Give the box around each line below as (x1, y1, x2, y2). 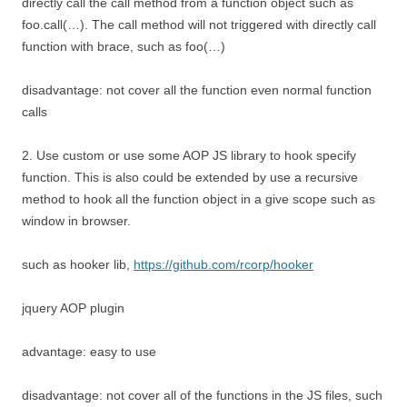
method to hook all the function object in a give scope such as (22, 192, 375, 206)
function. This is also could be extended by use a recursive (22, 170, 358, 184)
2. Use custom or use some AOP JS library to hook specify (22, 148, 356, 163)
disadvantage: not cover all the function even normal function (22, 83, 372, 97)
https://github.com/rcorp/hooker (134, 257, 313, 272)
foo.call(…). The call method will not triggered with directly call (22, 17, 376, 32)
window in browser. (22, 213, 131, 228)
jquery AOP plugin (22, 301, 124, 315)
